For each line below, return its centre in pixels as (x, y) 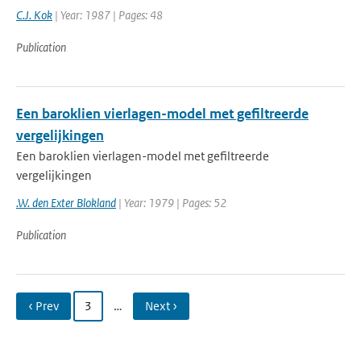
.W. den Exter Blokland (66, 203)
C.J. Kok (34, 15)
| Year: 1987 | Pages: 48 (108, 15)
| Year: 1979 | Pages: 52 (171, 203)
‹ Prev (44, 306)
